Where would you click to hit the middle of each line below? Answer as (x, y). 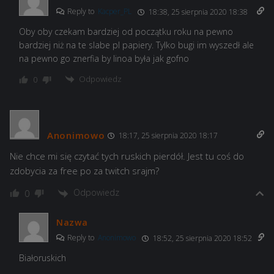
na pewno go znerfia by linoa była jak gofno (104, 58)
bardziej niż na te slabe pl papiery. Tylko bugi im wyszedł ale (136, 45)
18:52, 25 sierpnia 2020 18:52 (202, 238)
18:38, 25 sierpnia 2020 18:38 (197, 12)
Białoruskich (43, 257)
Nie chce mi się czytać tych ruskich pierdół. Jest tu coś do (127, 156)
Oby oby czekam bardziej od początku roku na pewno (126, 31)
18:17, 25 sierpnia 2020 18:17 (168, 136)
